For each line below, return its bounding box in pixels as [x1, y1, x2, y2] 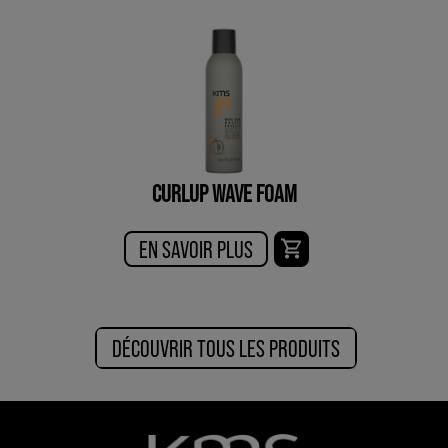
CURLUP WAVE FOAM [151, 178, 297, 208]
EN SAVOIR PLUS [139, 234, 253, 264]
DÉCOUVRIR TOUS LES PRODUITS [112, 333, 340, 363]
